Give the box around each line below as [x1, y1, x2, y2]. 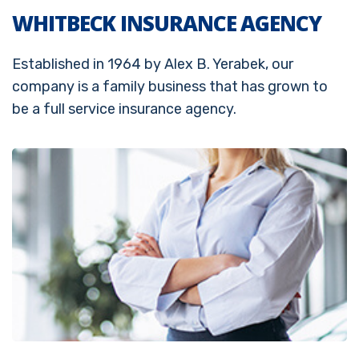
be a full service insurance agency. [12, 99, 236, 118]
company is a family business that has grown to [12, 77, 328, 95]
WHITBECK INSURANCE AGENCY [12, 8, 321, 38]
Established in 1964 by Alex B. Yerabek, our [12, 54, 293, 73]
